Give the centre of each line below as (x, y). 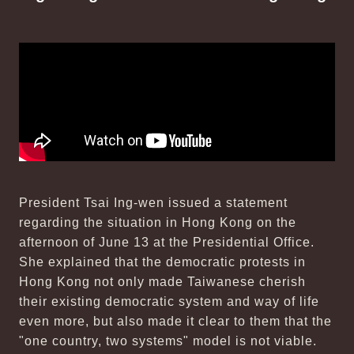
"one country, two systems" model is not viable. (168, 341)
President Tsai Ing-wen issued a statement (153, 203)
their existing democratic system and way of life (169, 301)
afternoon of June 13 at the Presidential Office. (167, 242)
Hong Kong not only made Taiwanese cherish (162, 282)
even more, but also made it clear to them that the (175, 321)
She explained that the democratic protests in (162, 262)
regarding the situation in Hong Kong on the (158, 222)
